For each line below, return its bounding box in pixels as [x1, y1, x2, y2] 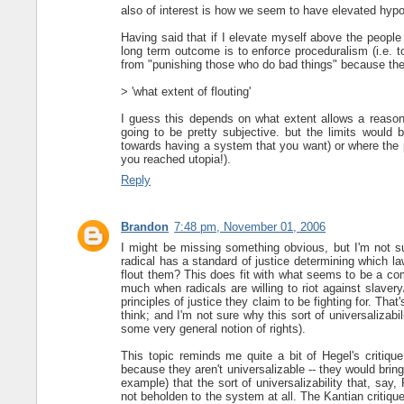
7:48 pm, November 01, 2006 [174, 220, 326, 234]
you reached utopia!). [121, 152, 232, 167]
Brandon [121, 220, 170, 234]
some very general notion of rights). [121, 322, 307, 336]
